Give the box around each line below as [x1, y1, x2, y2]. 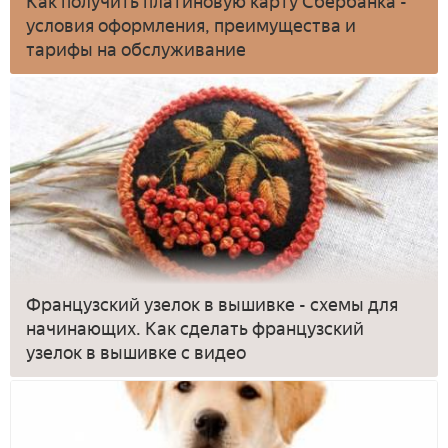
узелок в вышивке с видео [26, 342, 246, 365]
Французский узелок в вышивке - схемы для [26, 294, 398, 317]
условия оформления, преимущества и [26, 14, 356, 37]
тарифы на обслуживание [26, 38, 246, 61]
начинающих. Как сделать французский [26, 318, 364, 341]
